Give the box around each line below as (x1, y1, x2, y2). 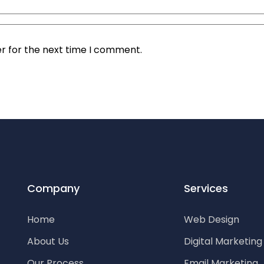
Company (27, 181, 80, 196)
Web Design (184, 213, 240, 226)
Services (184, 181, 229, 196)
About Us (27, 235, 69, 248)
